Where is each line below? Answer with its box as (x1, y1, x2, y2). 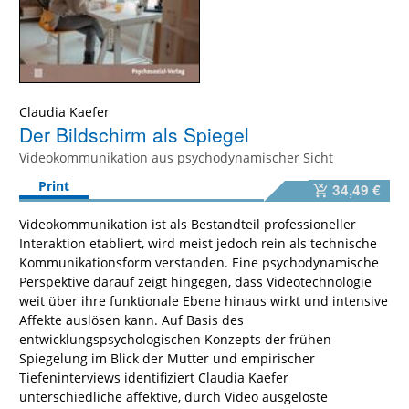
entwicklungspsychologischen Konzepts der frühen (19, 330, 331, 349)
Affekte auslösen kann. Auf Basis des (19, 311, 244, 330)
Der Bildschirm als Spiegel (19, 121, 249, 149)
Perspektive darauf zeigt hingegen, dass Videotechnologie (19, 273, 372, 291)
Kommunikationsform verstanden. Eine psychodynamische (19, 254, 379, 272)
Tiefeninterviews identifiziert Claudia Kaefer (19, 369, 288, 387)
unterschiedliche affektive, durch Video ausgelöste (19, 388, 328, 406)
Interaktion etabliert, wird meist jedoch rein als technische (19, 235, 377, 253)
